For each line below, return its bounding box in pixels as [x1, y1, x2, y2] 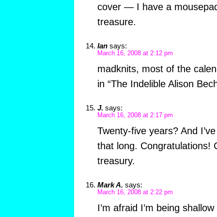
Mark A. [97, 180, 123, 189]
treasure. [97, 16, 136, 27]
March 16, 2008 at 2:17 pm [97, 111, 173, 119]
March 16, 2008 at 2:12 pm [97, 49, 173, 57]
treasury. [97, 155, 135, 166]
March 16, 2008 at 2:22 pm [97, 188, 173, 196]
